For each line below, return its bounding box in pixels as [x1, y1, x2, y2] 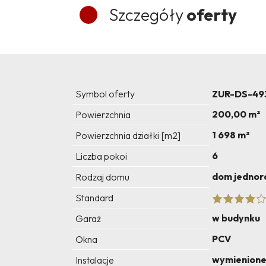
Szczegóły [109, 4, 183, 26]
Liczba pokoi [75, 150, 127, 163]
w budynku [212, 212, 260, 224]
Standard [75, 192, 113, 204]
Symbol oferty [75, 88, 135, 100]
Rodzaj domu [75, 171, 129, 183]
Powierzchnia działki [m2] [75, 129, 180, 142]
